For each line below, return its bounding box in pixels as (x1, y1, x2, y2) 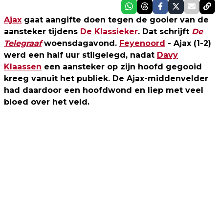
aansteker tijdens (4, 26, 80, 36)
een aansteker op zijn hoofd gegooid (42, 62, 202, 71)
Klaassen (4, 62, 42, 71)
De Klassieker (80, 26, 138, 36)
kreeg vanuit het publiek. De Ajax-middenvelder (4, 73, 208, 83)
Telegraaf (4, 38, 42, 48)
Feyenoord (119, 38, 165, 48)
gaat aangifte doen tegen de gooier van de (22, 15, 209, 24)
